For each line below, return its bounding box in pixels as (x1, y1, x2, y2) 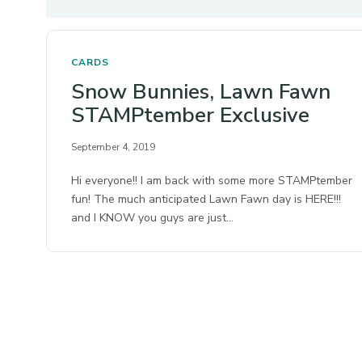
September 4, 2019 (71, 141, 155, 154)
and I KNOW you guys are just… (71, 210, 234, 225)
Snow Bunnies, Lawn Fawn (71, 78, 330, 106)
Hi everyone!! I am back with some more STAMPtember (71, 173, 353, 188)
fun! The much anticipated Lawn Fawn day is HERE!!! (71, 192, 342, 207)
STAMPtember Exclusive (71, 101, 309, 129)
